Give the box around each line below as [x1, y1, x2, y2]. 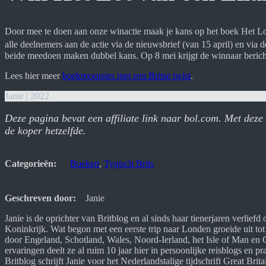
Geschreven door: [5, 192, 76, 203]
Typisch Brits [104, 158, 154, 169]
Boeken [70, 158, 99, 169]
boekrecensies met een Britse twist [62, 70, 191, 81]
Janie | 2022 [5, 90, 49, 101]
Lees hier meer [5, 70, 62, 81]
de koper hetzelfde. [5, 124, 86, 137]
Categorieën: [5, 158, 56, 169]
